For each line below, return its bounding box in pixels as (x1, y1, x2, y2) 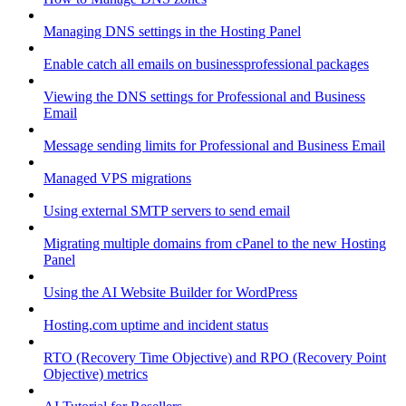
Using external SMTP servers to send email (43, 202, 290, 218)
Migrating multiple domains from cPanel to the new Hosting (43, 235, 386, 251)
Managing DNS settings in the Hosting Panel (43, 23, 301, 39)
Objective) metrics (43, 365, 148, 382)
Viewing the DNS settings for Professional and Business (43, 88, 365, 104)
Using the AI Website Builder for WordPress (43, 284, 297, 300)
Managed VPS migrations (43, 169, 191, 186)
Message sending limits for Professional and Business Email (43, 137, 385, 153)
